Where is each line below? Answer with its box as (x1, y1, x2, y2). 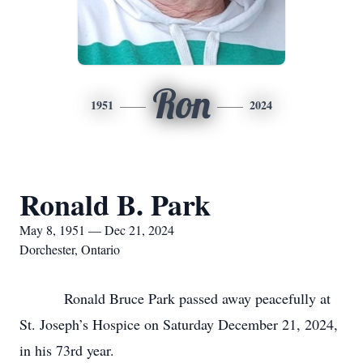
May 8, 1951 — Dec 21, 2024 (19, 221, 174, 238)
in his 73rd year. (19, 340, 114, 360)
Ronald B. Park (19, 183, 211, 225)
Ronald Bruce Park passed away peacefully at (19, 288, 331, 308)
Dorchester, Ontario (19, 241, 120, 258)
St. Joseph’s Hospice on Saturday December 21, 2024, (19, 314, 338, 334)
